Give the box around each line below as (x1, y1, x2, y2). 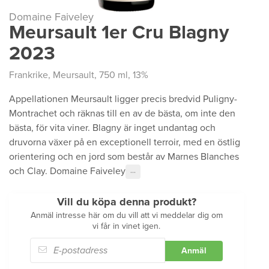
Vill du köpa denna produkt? (56, 195, 196, 208)
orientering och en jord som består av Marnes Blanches (9, 151, 239, 163)
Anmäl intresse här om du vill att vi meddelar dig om (30, 210, 223, 220)
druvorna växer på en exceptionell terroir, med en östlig (9, 136, 240, 148)
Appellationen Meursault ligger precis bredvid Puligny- (9, 93, 237, 105)
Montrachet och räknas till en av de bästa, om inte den (9, 107, 235, 119)
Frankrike (9, 69, 48, 81)
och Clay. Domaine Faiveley (9, 165, 125, 177)
